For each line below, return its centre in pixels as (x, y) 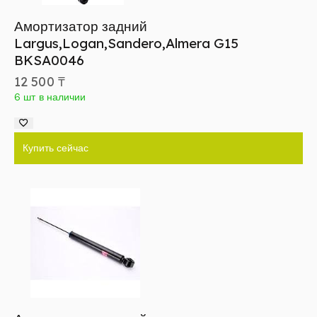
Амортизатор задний (81, 26)
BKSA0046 (49, 60)
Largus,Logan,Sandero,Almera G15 (126, 43)
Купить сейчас (56, 148)
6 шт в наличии (50, 97)
